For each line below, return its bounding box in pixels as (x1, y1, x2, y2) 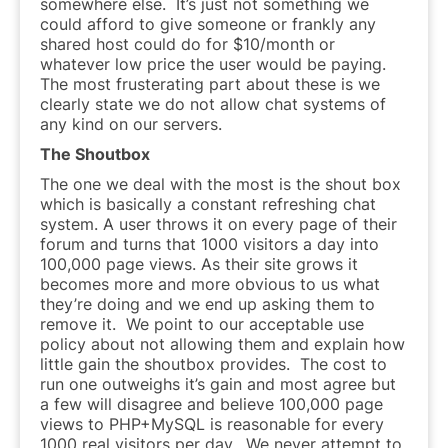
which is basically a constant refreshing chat (40, 193, 376, 214)
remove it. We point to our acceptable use (40, 313, 364, 334)
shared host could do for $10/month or (40, 33, 335, 54)
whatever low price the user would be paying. (40, 53, 391, 74)
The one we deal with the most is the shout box (40, 173, 401, 194)
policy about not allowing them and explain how (40, 333, 405, 354)
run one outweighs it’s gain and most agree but (40, 373, 396, 394)
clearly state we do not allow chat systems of (40, 93, 386, 114)
